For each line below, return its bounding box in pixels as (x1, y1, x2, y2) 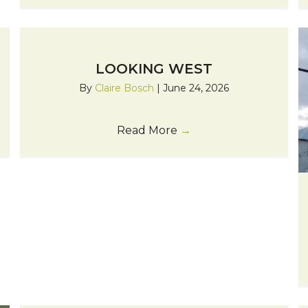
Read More (116, 124, 180, 137)
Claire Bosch (94, 82, 157, 95)
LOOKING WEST (95, 60, 212, 78)
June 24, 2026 (162, 82, 229, 95)
